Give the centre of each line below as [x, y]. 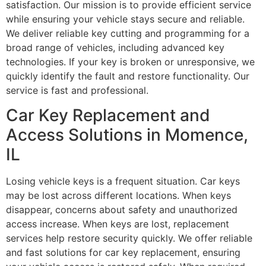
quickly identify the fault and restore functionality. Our [128, 76]
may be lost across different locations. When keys [118, 196]
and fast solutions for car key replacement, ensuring [123, 253]
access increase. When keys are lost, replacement [118, 224]
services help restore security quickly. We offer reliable [129, 238]
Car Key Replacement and [108, 115]
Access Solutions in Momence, [127, 135]
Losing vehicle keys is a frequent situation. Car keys [123, 181]
